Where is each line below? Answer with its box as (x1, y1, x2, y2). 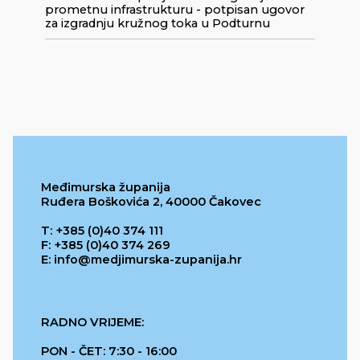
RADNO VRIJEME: (41, 315, 144, 330)
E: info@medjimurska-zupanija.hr (41, 252, 242, 268)
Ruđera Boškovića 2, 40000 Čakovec (41, 194, 261, 210)
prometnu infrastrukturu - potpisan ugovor (45, 2, 305, 18)
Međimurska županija (41, 180, 170, 195)
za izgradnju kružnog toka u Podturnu (45, 16, 270, 31)
